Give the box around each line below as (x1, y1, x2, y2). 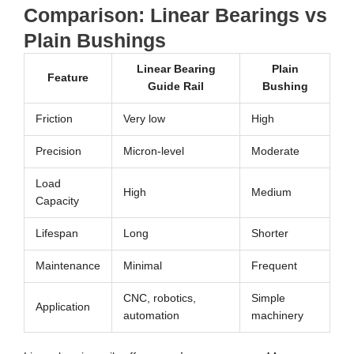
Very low (122, 112, 165, 125)
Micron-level (122, 145, 184, 157)
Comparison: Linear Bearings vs (24, 3, 327, 26)
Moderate (250, 145, 299, 157)
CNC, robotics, (122, 292, 196, 304)
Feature (47, 71, 88, 84)
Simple (250, 292, 285, 304)
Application (35, 300, 90, 313)
